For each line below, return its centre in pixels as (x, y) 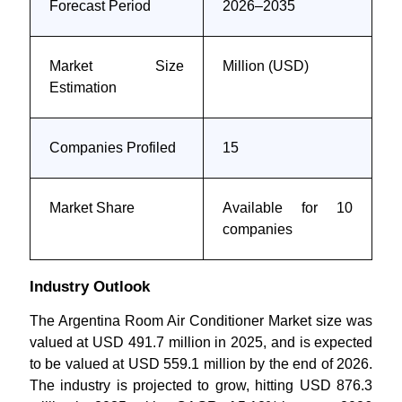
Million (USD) (265, 66)
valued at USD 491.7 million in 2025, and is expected (201, 342)
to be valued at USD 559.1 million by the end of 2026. (201, 364)
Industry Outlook (89, 287)
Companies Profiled (112, 148)
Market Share (92, 208)
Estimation (83, 87)
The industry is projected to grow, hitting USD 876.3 (201, 385)
